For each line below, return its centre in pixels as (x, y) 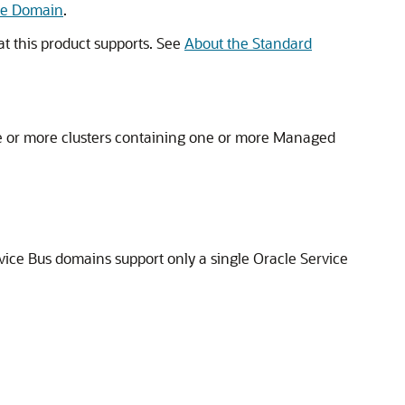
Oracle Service (301, 258)
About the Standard (248, 43)
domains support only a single (152, 258)
